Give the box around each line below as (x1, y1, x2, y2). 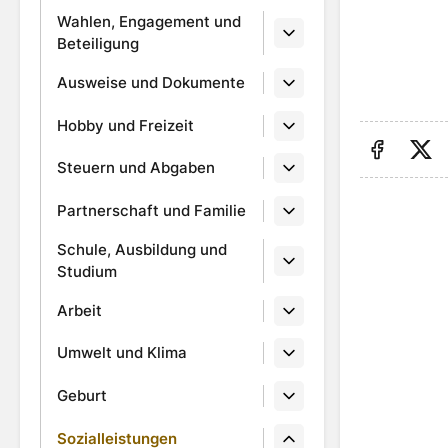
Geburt (57, 386, 107, 406)
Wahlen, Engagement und (57, 11, 241, 31)
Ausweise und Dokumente (57, 72, 245, 92)
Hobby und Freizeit (57, 115, 194, 135)
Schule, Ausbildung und (57, 239, 227, 259)
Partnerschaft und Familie (57, 201, 246, 221)
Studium (57, 261, 117, 281)
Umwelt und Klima (57, 343, 187, 363)
